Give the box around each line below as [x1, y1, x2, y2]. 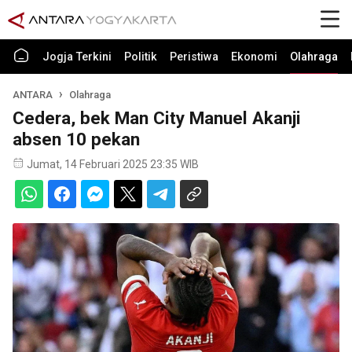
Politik [124, 50, 157, 64]
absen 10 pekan [13, 129, 140, 149]
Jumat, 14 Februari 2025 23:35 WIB [27, 158, 199, 170]
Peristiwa [170, 50, 218, 64]
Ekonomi [231, 50, 277, 64]
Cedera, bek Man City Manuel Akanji [13, 108, 301, 128]
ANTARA [13, 89, 53, 101]
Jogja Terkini [42, 50, 112, 64]
